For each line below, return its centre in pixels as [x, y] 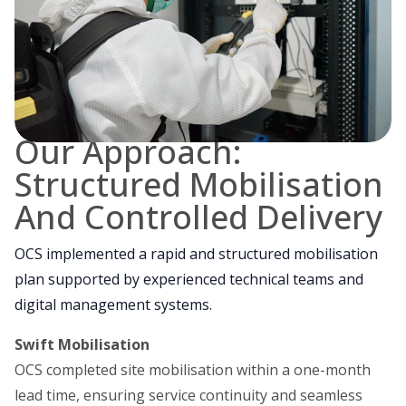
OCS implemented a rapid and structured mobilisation [196, 253]
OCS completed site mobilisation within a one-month [193, 369]
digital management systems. [113, 304]
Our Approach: [128, 151]
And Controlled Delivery [198, 217]
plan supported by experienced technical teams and [189, 279]
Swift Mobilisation [82, 344]
